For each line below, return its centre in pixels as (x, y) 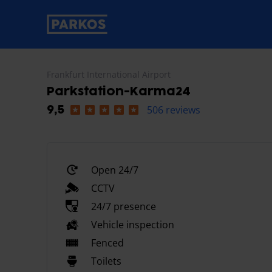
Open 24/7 (115, 170)
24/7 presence (124, 206)
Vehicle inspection (133, 225)
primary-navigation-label (102, 31)
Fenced (107, 243)
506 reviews (174, 110)
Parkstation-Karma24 (119, 92)
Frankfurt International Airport (109, 74)
